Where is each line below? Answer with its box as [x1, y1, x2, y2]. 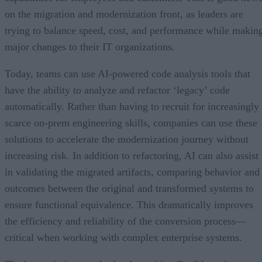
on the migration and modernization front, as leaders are [5, 8, 243, 20]
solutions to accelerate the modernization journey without [5, 133, 249, 146]
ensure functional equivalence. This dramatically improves [5, 199, 253, 211]
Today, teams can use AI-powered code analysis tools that [5, 68, 250, 80]
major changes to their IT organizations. [5, 41, 175, 53]
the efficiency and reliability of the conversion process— [5, 215, 246, 227]
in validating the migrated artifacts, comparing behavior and [5, 166, 260, 178]
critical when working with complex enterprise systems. [5, 232, 242, 244]
